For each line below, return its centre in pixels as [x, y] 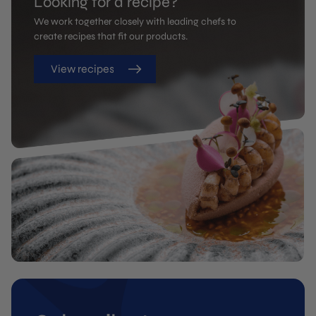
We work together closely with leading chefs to [135, 22]
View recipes [83, 69]
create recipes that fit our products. [111, 37]
